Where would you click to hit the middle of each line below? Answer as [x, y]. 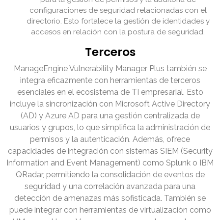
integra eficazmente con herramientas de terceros [110, 81]
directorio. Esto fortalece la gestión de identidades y [118, 21]
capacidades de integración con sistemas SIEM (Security [110, 151]
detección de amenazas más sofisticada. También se [110, 198]
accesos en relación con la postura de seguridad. [118, 32]
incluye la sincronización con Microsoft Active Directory [110, 104]
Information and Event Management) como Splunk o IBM [110, 163]
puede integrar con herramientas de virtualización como [110, 210]
